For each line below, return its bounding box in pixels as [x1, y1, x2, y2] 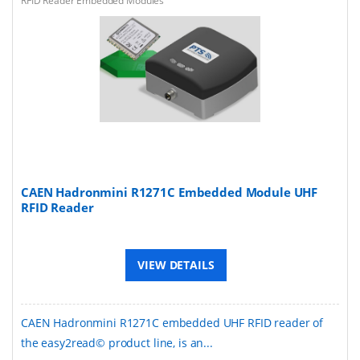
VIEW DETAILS [137, 256, 215, 272]
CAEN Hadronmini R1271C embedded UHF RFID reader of [21, 314, 323, 330]
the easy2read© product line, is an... [21, 334, 213, 350]
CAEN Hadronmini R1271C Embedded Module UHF [21, 183, 318, 200]
